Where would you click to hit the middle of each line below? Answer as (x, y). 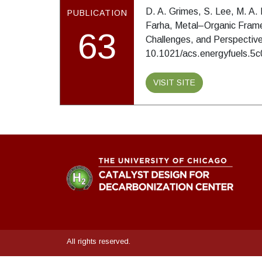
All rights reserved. (99, 242)
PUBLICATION (97, 13)
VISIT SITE (175, 83)
